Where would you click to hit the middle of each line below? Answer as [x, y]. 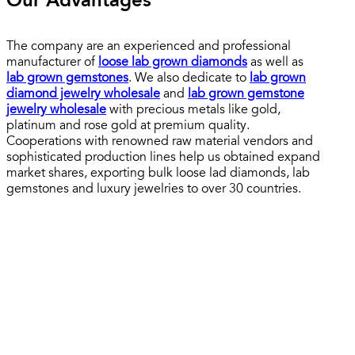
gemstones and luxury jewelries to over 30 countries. [154, 189]
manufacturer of [52, 62]
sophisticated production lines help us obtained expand [163, 157]
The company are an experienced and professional [149, 46]
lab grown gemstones [67, 78]
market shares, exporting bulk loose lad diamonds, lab [158, 173]
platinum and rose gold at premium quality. [128, 126]
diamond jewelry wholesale [83, 94]
